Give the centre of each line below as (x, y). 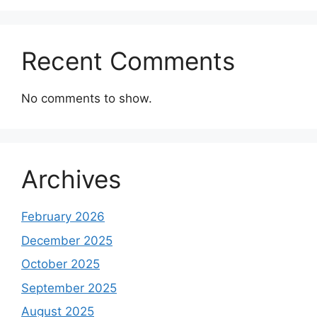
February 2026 (63, 217)
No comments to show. (87, 99)
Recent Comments (128, 61)
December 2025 (67, 240)
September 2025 (69, 288)
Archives (71, 179)
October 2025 (60, 264)
